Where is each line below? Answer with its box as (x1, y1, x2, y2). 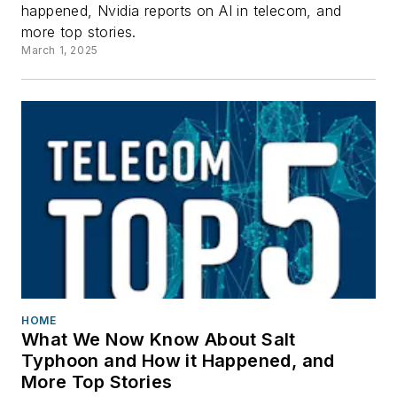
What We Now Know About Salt (21, 328, 296, 350)
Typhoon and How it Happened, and (21, 349, 335, 371)
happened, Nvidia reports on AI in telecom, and (21, 2, 342, 20)
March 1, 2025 (21, 43, 98, 58)
